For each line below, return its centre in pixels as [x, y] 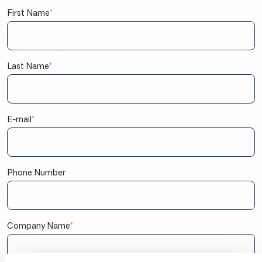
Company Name [39, 226]
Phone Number [36, 173]
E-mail [19, 120]
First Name [28, 13]
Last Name [28, 66]
